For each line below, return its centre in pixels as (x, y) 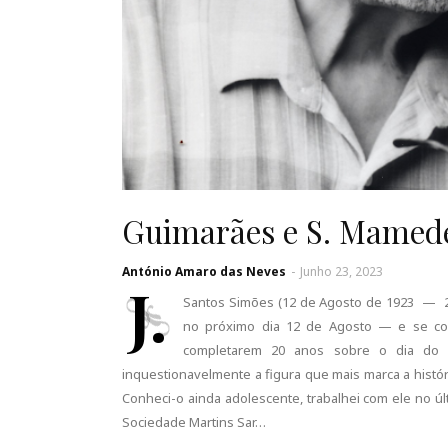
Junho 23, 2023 (341, 271)
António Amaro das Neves (204, 271)
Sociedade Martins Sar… (194, 422)
